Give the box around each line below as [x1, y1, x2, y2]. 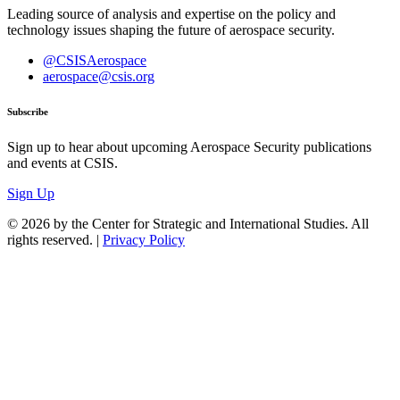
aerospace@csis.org [43, 68, 154, 84]
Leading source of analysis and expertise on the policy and [7, 5, 336, 21]
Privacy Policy [103, 232, 185, 248]
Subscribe [7, 106, 48, 118]
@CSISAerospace [43, 52, 146, 68]
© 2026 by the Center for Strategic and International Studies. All [7, 216, 369, 232]
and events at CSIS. [7, 155, 118, 171]
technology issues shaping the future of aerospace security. [7, 21, 335, 37]
